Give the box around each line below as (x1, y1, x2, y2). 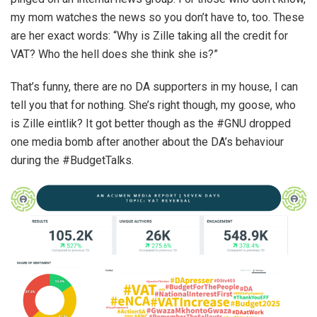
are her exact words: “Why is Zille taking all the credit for (11, 29, 288, 43)
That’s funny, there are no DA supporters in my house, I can (11, 80, 298, 94)
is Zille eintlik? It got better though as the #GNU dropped (11, 117, 291, 131)
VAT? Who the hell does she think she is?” (11, 47, 218, 62)
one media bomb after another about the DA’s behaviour (11, 135, 284, 149)
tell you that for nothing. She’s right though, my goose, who (11, 98, 296, 113)
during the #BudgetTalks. (11, 154, 134, 168)
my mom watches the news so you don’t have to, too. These (11, 11, 304, 25)
